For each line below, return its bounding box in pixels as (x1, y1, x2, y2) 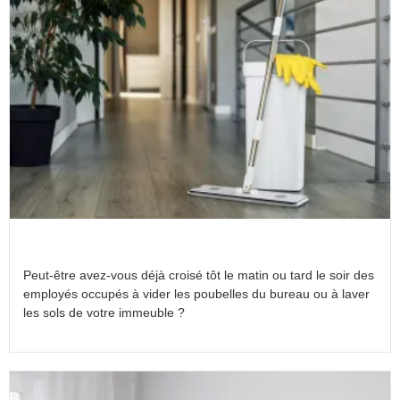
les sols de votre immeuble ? (23, 305, 185, 321)
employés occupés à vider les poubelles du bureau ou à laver (23, 287, 370, 302)
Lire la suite (23, 324, 79, 337)
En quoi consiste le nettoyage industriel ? (23, 241, 329, 262)
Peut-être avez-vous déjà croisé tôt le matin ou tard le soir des (23, 268, 374, 283)
